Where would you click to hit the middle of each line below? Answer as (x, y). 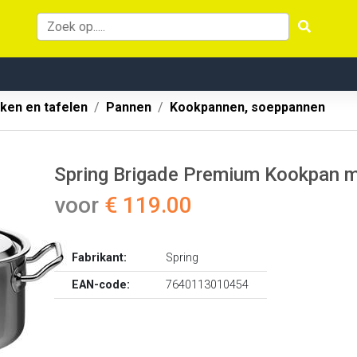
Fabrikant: (100, 258)
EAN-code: (101, 285)
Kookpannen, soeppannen (247, 107)
